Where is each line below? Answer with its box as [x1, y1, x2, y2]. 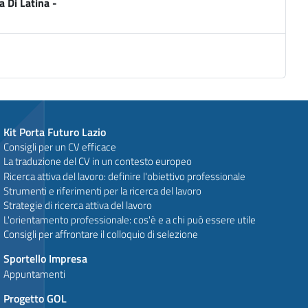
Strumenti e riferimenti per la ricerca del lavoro [3, 182, 202, 199]
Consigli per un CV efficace [3, 139, 117, 155]
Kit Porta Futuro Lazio [3, 124, 107, 140]
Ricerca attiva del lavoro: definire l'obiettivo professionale [3, 168, 246, 184]
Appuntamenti [3, 265, 66, 282]
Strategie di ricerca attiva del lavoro [3, 197, 153, 213]
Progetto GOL [3, 289, 67, 307]
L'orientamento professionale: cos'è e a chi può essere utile [3, 212, 256, 228]
